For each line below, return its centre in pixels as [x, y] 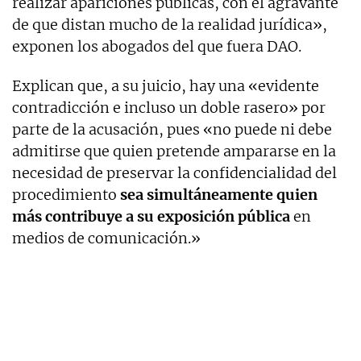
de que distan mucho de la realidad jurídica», [170, 24]
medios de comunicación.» [106, 238]
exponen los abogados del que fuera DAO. [157, 46]
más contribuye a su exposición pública [151, 216]
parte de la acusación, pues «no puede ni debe [172, 129]
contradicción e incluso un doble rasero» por [169, 107]
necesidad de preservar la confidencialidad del [174, 172]
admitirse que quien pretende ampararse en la [174, 151]
